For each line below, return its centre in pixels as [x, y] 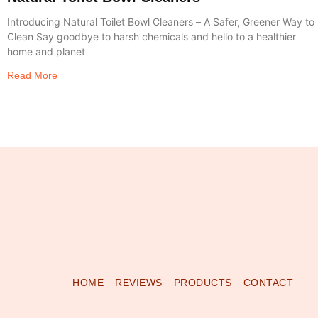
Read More [32, 76]
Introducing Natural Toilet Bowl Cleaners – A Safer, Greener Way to [161, 22]
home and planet [46, 52]
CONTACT [268, 282]
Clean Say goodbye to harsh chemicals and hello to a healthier [152, 37]
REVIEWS [139, 282]
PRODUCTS [203, 282]
